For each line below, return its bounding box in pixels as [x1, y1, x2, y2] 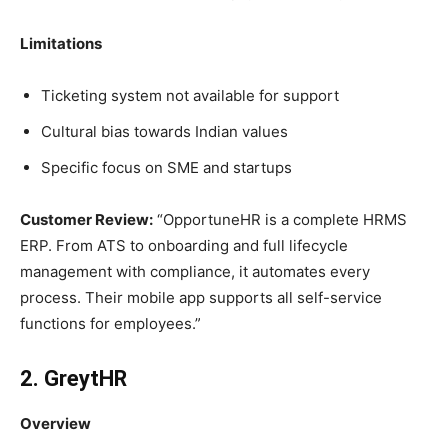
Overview [20, 414, 91, 434]
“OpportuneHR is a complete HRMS [153, 210, 407, 230]
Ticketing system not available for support [41, 86, 339, 106]
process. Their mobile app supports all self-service [20, 288, 382, 308]
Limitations [20, 34, 102, 54]
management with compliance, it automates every [20, 262, 370, 282]
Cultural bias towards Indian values [41, 122, 288, 142]
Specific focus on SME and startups [41, 158, 292, 178]
